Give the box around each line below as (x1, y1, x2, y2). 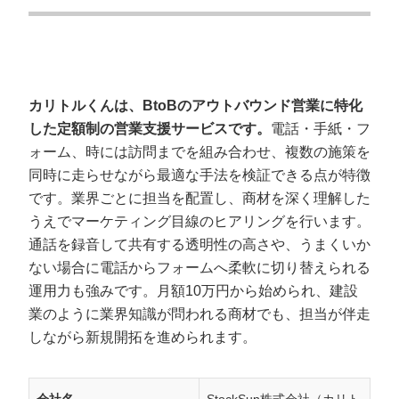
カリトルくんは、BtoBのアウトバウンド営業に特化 (28, 98, 362, 113)
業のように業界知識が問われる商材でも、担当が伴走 (28, 306, 370, 322)
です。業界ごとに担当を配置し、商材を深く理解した (28, 191, 370, 206)
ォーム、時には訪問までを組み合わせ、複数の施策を (28, 144, 370, 159)
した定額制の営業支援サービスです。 (28, 121, 271, 136)
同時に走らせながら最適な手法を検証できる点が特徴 (28, 167, 370, 183)
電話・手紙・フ (271, 121, 370, 136)
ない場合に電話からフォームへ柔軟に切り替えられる (28, 260, 370, 275)
